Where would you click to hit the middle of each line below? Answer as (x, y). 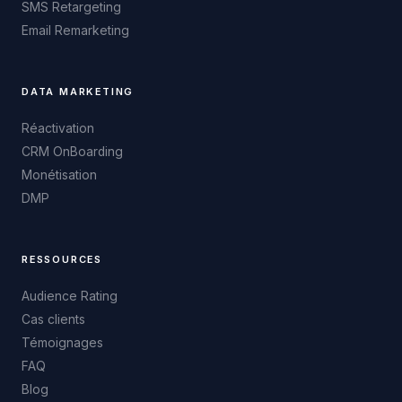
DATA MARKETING (78, 92)
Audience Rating (70, 296)
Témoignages (62, 343)
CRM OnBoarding (72, 152)
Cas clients (53, 319)
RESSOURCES (62, 259)
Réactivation (58, 128)
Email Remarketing (75, 31)
